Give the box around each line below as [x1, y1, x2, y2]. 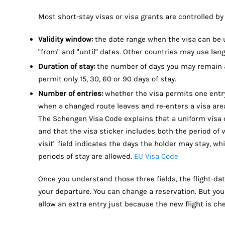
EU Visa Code [134, 152, 178, 161]
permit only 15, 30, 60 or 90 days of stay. [38, 74, 176, 84]
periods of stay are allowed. [38, 152, 134, 161]
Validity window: [38, 35, 93, 44]
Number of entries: [38, 89, 103, 98]
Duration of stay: [38, 62, 95, 71]
